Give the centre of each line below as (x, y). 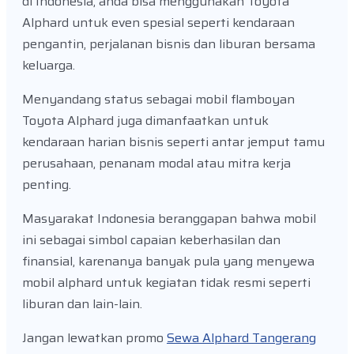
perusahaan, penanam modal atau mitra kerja (156, 163)
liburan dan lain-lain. (82, 303)
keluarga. (49, 65)
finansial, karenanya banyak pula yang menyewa (168, 261)
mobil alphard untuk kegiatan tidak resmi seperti (166, 282)
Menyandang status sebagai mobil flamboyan (158, 99)
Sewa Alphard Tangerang (241, 337)
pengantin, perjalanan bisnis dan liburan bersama (169, 43)
